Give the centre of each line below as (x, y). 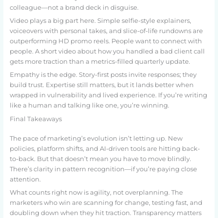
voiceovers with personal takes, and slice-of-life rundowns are (106, 31)
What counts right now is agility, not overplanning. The (96, 193)
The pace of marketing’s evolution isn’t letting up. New (96, 138)
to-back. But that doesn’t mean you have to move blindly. (100, 159)
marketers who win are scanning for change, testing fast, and (106, 203)
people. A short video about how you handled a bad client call (107, 52)
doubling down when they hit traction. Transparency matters (105, 213)
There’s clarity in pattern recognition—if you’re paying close (103, 169)
